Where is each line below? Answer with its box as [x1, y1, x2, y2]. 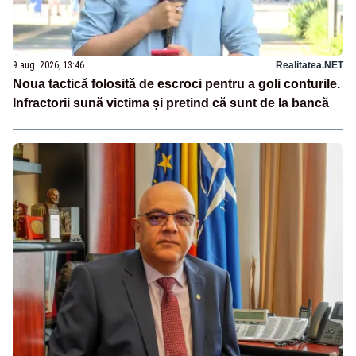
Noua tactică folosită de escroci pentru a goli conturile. [13, 76, 340, 91]
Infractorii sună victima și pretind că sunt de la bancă [13, 95, 329, 110]
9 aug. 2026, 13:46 [13, 59, 84, 71]
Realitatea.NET [276, 59, 343, 71]
